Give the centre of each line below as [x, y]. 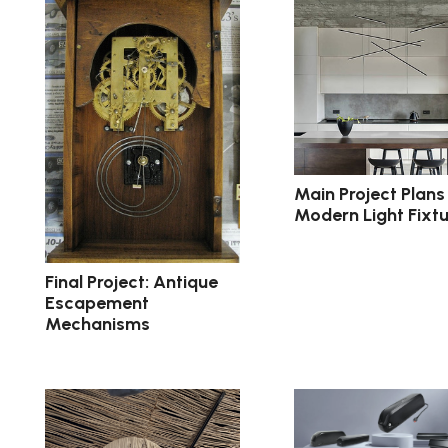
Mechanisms [97, 324]
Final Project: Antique [131, 282]
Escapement [97, 303]
